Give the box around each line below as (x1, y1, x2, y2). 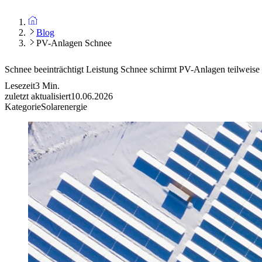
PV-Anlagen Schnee (36, 38, 112, 48)
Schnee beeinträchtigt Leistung (5, 64, 120, 74)
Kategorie (5, 102, 41, 112)
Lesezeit (5, 81, 35, 91)
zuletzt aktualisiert (5, 91, 71, 102)
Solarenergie (41, 102, 87, 112)
